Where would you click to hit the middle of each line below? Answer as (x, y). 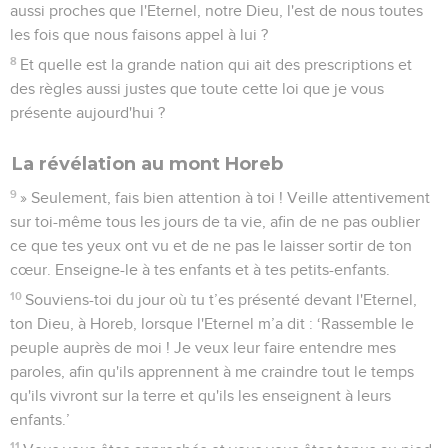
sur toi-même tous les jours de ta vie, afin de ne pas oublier (215, 221)
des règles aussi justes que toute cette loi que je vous (197, 88)
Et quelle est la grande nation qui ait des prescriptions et (216, 64)
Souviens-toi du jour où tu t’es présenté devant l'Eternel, (221, 299)
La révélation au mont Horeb (147, 163)
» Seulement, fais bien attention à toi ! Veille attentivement (225, 197)
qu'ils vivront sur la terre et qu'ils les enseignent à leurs (200, 395)
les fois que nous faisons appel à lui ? (139, 34)
